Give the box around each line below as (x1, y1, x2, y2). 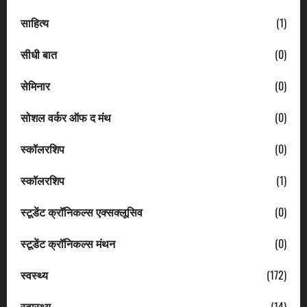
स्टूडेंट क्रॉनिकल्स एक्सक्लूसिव (21, 203, 143, 220)
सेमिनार (21, 77, 50, 94)
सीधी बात (21, 45, 57, 62)
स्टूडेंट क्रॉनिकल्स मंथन (21, 234, 115, 251)
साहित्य (21, 14, 49, 31)
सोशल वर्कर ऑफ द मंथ (21, 108, 111, 125)
